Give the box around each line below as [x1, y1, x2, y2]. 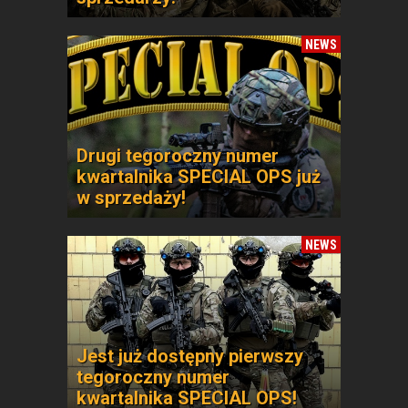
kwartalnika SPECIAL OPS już [76, 166, 321, 188]
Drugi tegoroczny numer [76, 145, 279, 167]
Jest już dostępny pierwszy [76, 345, 303, 367]
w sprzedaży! [76, 187, 186, 209]
